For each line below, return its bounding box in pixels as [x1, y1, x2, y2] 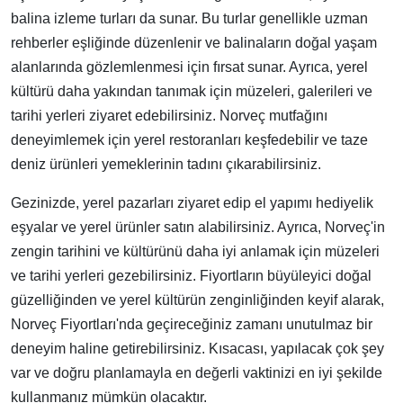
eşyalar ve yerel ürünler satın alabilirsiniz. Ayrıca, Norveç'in [11, 219, 385, 235]
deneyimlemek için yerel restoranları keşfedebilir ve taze [11, 132, 368, 148]
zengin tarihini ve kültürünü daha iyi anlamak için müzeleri [11, 244, 380, 259]
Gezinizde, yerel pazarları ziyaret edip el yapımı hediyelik [11, 195, 373, 210]
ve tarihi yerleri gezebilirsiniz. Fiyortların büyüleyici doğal [11, 268, 372, 283]
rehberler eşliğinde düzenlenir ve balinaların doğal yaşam [11, 35, 377, 50]
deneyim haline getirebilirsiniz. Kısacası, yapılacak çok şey [11, 341, 384, 356]
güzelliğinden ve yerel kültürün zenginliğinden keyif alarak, [11, 292, 384, 308]
